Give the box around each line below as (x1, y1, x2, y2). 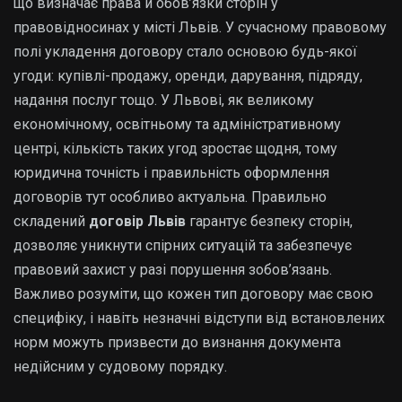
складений (13, 212, 89, 230)
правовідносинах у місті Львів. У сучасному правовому (13, 18, 387, 36)
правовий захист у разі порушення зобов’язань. (13, 260, 332, 278)
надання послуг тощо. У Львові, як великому (13, 91, 314, 109)
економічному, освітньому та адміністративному (13, 115, 341, 133)
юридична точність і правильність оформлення (13, 163, 329, 181)
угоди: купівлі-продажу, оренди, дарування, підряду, (13, 66, 363, 84)
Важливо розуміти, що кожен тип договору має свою (13, 284, 373, 302)
